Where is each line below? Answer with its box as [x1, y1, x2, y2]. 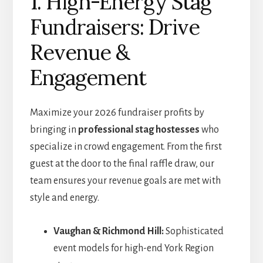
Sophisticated [163, 226, 224, 237]
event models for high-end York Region [53, 243, 214, 254]
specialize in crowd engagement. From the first [29, 141, 222, 153]
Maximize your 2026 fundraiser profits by [29, 107, 204, 119]
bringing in [29, 124, 78, 136]
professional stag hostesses [77, 124, 200, 136]
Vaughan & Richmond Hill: [53, 226, 164, 237]
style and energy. [29, 193, 99, 204]
